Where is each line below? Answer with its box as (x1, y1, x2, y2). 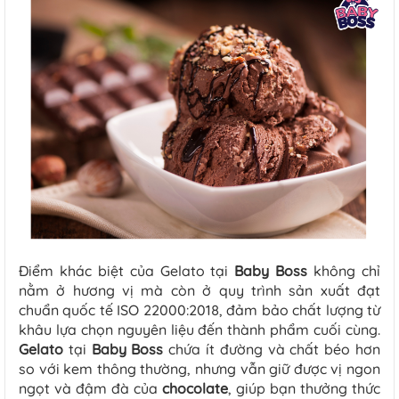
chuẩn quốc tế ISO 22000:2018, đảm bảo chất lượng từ (19, 300, 380, 319)
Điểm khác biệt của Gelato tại (19, 261, 235, 280)
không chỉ (307, 261, 381, 280)
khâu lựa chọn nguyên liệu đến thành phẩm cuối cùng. (19, 320, 380, 338)
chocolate (162, 379, 228, 397)
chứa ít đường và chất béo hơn (163, 339, 381, 358)
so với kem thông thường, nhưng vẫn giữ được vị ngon (19, 359, 380, 378)
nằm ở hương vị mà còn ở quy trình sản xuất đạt (19, 281, 380, 299)
